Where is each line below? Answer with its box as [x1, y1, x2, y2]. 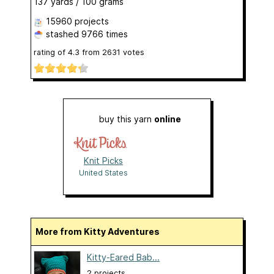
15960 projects [46, 15, 109, 26]
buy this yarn [99, 114, 154, 125]
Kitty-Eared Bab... [87, 252, 160, 263]
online [154, 114, 181, 125]
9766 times [81, 28, 128, 39]
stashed [43, 28, 81, 39]
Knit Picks [84, 155, 123, 166]
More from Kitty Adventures [43, 226, 160, 237]
